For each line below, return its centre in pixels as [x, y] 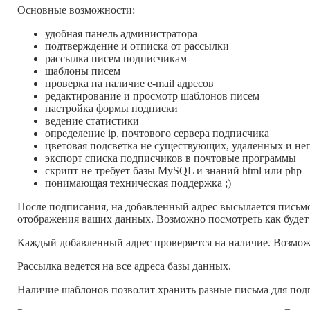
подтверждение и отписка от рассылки [137, 46]
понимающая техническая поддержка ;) [138, 183]
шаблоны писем [83, 71]
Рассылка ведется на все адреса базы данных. [124, 266]
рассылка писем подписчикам [116, 59]
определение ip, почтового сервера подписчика [157, 134]
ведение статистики [92, 121]
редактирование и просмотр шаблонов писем [152, 96]
